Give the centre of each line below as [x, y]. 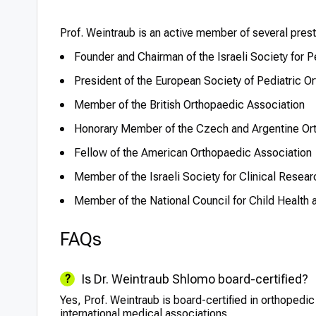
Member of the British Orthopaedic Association [189, 105]
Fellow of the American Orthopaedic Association [193, 153]
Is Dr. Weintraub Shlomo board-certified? [195, 279]
